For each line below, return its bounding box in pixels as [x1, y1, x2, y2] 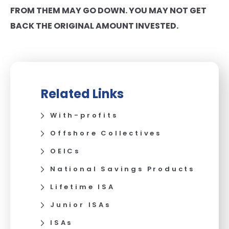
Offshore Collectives [50, 128, 162, 138]
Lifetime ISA [50, 181, 115, 192]
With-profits [50, 110, 118, 120]
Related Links [41, 85, 124, 102]
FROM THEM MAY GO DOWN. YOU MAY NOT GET [10, 5, 207, 16]
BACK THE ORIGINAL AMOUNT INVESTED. [10, 20, 178, 32]
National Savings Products [50, 164, 195, 174]
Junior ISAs [50, 199, 111, 210]
